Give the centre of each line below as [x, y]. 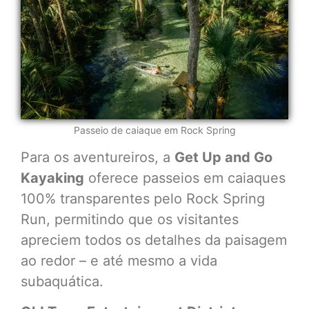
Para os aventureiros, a [98, 157]
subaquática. [62, 281]
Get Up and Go [223, 157]
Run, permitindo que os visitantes [130, 219]
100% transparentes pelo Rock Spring [143, 198]
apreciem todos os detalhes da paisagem [154, 240]
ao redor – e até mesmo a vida [119, 260]
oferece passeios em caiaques [185, 178]
